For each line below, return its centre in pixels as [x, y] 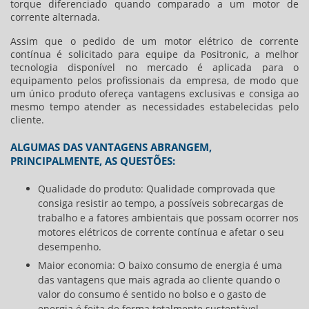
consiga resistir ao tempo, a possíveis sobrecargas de [161, 203]
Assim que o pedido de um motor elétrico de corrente [154, 41]
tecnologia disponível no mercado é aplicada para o [154, 68]
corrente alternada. [55, 17]
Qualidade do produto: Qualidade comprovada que [157, 189]
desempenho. [70, 247]
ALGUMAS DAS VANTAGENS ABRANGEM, [111, 147]
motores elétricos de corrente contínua [128, 232]
